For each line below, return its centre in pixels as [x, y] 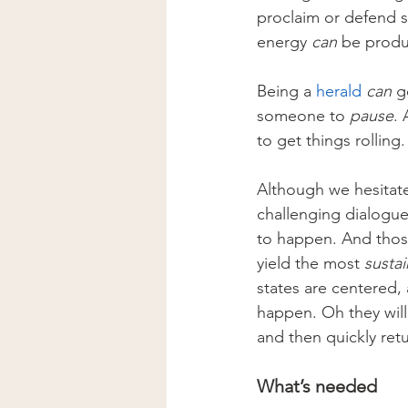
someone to [303, 115]
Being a [286, 91]
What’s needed [317, 386]
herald [339, 91]
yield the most [311, 263]
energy [284, 41]
